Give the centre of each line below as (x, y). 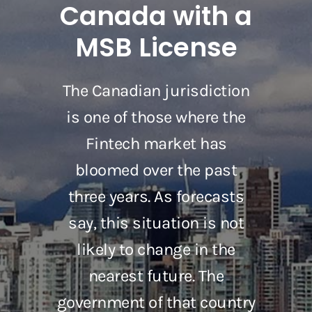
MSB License (156, 48)
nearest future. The (156, 276)
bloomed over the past (156, 170)
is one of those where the (156, 117)
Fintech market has (156, 144)
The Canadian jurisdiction (156, 91)
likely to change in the (156, 250)
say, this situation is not (156, 223)
